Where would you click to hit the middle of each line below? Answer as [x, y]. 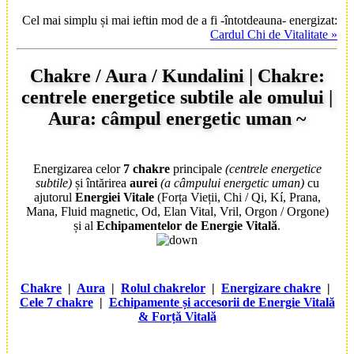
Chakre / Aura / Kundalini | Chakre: [177, 76]
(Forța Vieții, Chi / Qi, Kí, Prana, [237, 198]
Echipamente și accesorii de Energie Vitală [222, 302]
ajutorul [54, 198]
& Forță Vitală [177, 316]
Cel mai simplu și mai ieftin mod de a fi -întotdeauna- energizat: [180, 21]
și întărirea [100, 183]
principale [197, 169]
